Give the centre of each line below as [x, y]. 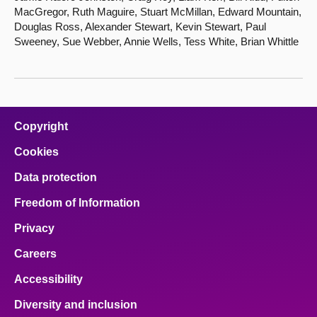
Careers [35, 254]
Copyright [41, 126]
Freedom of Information [77, 203]
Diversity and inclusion [76, 305]
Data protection [56, 177]
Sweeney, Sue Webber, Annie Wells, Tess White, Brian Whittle [156, 41]
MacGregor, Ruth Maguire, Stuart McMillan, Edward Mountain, [158, 12]
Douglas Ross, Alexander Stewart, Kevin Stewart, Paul [140, 27]
